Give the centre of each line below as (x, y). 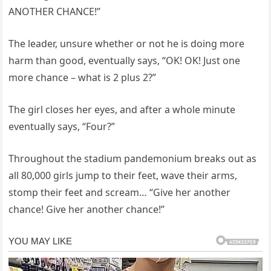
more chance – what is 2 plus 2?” (83, 78)
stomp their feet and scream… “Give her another (120, 193)
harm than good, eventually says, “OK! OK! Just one (125, 61)
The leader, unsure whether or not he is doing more (127, 44)
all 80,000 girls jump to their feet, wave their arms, (123, 176)
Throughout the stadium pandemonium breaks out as (133, 159)
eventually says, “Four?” (62, 127)
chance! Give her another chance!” (87, 210)
